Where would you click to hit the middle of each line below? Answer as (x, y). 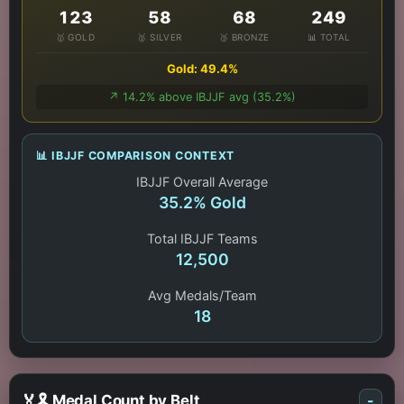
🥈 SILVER (160, 37)
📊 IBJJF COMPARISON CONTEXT (135, 155)
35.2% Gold (202, 203)
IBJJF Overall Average (202, 182)
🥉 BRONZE (244, 37)
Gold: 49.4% (202, 68)
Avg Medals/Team (202, 296)
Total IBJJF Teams (202, 239)
